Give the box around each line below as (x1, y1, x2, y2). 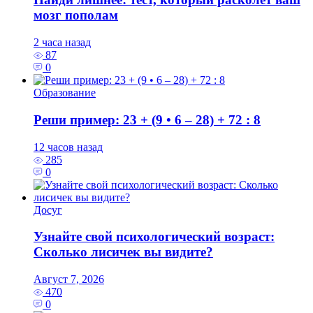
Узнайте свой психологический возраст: (34, 229, 275, 245)
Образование (34, 87, 96, 99)
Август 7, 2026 (34, 272, 104, 285)
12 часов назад (34, 140, 103, 153)
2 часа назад (34, 36, 91, 49)
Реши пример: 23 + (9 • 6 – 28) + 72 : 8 (34, 112, 261, 127)
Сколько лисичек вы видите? (34, 245, 213, 260)
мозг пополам (34, 8, 118, 23)
